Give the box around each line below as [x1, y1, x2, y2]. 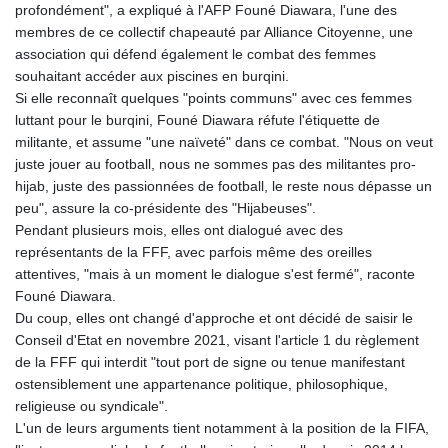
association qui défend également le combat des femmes [15, 46, 376, 63]
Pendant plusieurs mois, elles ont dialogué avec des [15, 222, 343, 239]
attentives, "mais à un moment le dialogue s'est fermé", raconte [15, 266, 415, 283]
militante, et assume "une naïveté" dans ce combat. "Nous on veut [15, 134, 433, 151]
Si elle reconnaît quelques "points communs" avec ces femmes [15, 90, 412, 107]
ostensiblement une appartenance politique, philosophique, [15, 376, 388, 393]
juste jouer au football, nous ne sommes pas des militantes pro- [15, 156, 416, 173]
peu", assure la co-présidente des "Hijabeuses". [15, 200, 316, 217]
